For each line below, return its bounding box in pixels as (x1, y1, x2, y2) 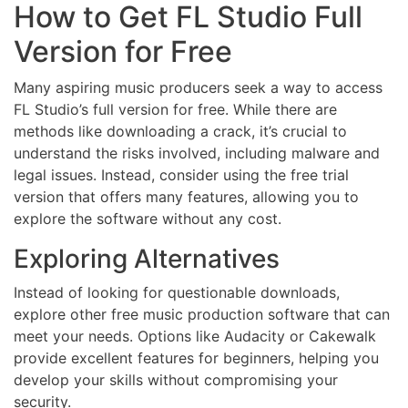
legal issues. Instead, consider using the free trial (14, 166, 349, 185)
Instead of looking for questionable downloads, (14, 283, 340, 302)
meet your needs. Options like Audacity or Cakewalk (14, 327, 376, 346)
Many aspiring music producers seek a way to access (14, 78, 382, 97)
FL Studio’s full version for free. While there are (14, 100, 337, 119)
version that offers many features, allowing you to (14, 188, 359, 207)
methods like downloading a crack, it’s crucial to (14, 122, 347, 141)
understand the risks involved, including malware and (14, 144, 380, 163)
